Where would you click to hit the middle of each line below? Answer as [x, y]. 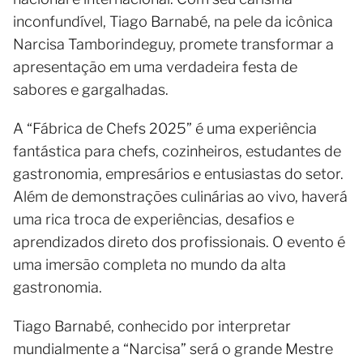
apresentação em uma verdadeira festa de [155, 67]
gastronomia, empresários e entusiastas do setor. [178, 174]
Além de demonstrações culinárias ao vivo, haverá [180, 196]
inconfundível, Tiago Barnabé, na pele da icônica [173, 21]
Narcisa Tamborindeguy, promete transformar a [173, 44]
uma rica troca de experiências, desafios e [154, 219]
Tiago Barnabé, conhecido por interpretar [152, 326]
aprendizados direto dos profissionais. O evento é [179, 242]
